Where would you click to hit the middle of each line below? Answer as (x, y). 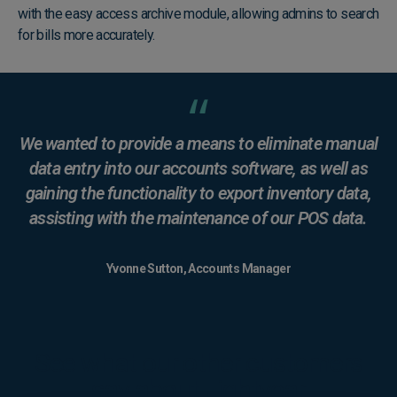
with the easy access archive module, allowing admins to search (198, 14)
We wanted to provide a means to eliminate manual (198, 144)
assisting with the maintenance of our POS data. (198, 218)
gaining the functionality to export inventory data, (198, 194)
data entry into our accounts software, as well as (198, 169)
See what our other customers (198, 363)
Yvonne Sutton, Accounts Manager (198, 269)
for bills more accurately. (86, 35)
